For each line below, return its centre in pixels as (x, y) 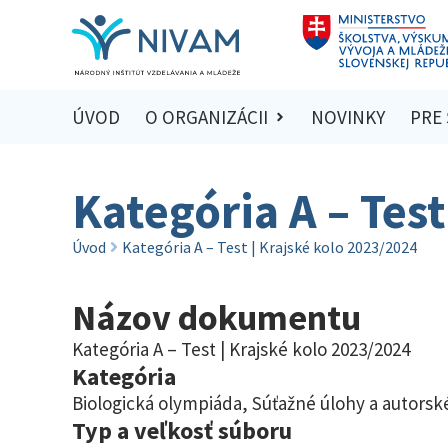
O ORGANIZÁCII (206, 117)
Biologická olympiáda (157, 402)
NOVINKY (348, 117)
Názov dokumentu (216, 317)
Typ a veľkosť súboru (182, 430)
